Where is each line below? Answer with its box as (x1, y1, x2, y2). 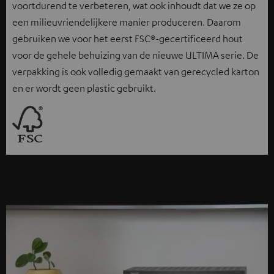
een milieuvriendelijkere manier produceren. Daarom (12, 15, 241, 28)
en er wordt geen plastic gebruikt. (12, 81, 158, 94)
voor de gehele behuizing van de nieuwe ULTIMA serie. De (12, 48, 259, 61)
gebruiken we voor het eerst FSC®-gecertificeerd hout (12, 32, 243, 45)
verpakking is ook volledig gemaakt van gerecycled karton (12, 65, 259, 78)
